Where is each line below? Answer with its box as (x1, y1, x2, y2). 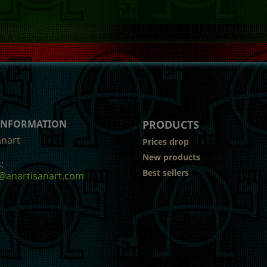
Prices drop (142, 135, 189, 147)
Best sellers (142, 166, 189, 178)
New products (142, 151, 200, 163)
